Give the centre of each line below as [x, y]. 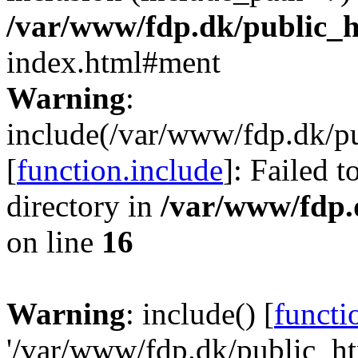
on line [54, 242]
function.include [120, 170]
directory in [84, 206]
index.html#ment [113, 62]
